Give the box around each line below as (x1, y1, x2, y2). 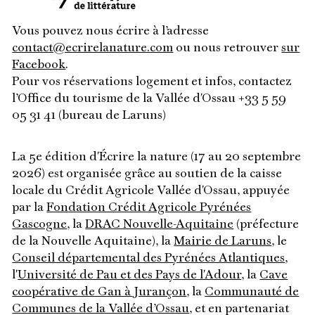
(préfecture (233, 219, 300, 231)
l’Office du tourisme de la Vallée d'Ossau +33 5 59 (12, 93, 287, 105)
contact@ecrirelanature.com (12, 42, 174, 55)
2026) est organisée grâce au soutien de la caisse (12, 168, 283, 181)
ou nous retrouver (173, 42, 282, 55)
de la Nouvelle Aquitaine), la (12, 236, 174, 248)
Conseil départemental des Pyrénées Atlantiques (12, 252, 285, 265)
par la (12, 202, 47, 214)
